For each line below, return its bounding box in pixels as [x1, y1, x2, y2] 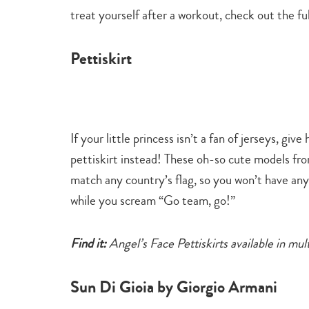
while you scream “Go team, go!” [70, 190, 235, 210]
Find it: [70, 233, 106, 252]
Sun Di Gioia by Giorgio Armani [70, 275, 277, 299]
